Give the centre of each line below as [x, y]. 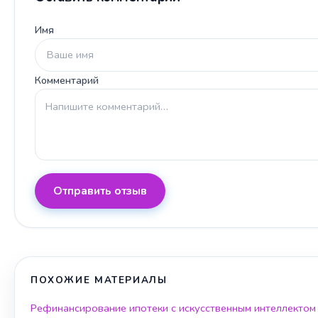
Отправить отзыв [100, 191]
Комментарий [67, 80]
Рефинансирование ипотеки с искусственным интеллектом [173, 308]
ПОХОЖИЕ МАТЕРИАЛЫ [99, 280]
